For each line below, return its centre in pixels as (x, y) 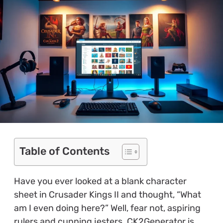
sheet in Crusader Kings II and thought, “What (107, 194)
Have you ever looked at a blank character (100, 181)
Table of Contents (64, 151)
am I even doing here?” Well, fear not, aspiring (107, 208)
